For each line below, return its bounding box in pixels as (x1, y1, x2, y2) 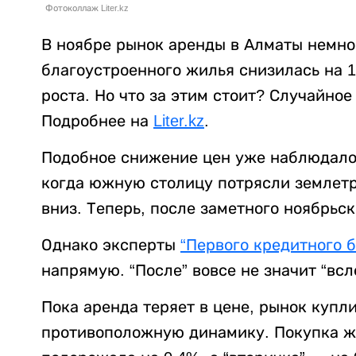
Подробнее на (41, 111, 153, 130)
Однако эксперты (41, 235, 180, 253)
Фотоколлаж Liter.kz (45, 2, 129, 13)
